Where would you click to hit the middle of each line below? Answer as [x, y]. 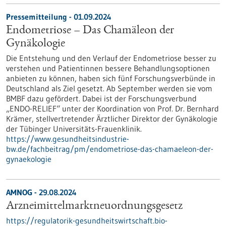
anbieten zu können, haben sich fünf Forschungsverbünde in [111, 78]
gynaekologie [29, 159]
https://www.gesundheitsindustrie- [68, 139]
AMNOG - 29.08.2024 [41, 192]
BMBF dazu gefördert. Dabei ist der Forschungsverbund [101, 98]
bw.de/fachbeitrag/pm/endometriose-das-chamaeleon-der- [110, 149]
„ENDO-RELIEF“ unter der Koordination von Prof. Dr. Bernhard [112, 108]
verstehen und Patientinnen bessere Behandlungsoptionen [108, 68]
